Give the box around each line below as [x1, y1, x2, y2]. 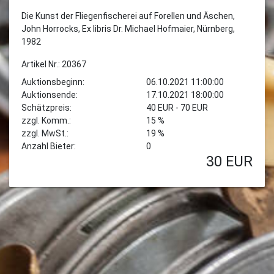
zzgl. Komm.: [21, 115, 71, 125]
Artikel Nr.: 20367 [21, 59, 86, 69]
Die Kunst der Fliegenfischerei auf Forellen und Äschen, [21, 10, 235, 21]
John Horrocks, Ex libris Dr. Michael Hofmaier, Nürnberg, [21, 23, 235, 34]
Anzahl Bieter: [21, 141, 76, 151]
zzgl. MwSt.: [21, 128, 68, 138]
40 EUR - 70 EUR [146, 102, 208, 113]
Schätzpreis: [21, 102, 72, 113]
